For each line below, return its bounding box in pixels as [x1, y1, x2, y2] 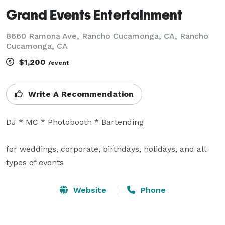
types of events [6, 157, 64, 167]
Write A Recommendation [26, 89, 134, 99]
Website [70, 185, 106, 195]
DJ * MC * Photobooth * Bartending [6, 117, 144, 127]
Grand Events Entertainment [6, 6, 182, 23]
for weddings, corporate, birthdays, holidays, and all [6, 144, 206, 154]
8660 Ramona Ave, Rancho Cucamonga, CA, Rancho [6, 31, 208, 41]
